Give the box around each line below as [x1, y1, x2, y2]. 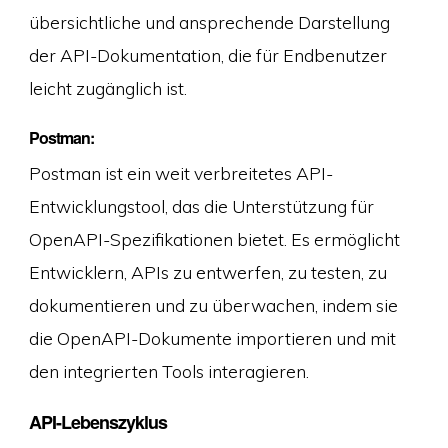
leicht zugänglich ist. [28, 76, 187, 99]
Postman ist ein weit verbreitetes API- [28, 162, 333, 185]
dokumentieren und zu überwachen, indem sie [28, 294, 398, 317]
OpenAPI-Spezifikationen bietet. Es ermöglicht [28, 228, 400, 251]
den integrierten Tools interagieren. [28, 360, 309, 383]
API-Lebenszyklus [28, 409, 167, 436]
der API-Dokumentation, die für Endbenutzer [28, 43, 387, 66]
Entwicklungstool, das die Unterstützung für [28, 195, 374, 218]
